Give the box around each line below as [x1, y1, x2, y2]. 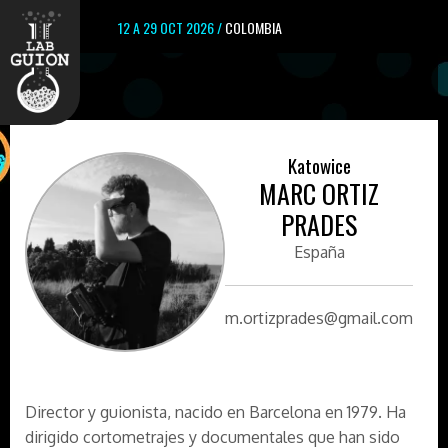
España [293, 242, 345, 262]
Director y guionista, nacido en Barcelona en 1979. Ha [25, 402, 406, 422]
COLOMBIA [225, 17, 282, 38]
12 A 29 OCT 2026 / [118, 17, 225, 38]
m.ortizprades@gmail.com [225, 308, 413, 328]
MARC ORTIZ [259, 174, 379, 213]
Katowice [287, 151, 351, 179]
